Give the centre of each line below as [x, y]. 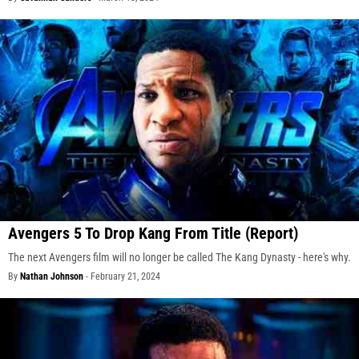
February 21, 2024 [125, 277]
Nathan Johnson [52, 277]
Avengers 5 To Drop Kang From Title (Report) [153, 234]
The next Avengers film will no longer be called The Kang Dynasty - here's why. [179, 258]
